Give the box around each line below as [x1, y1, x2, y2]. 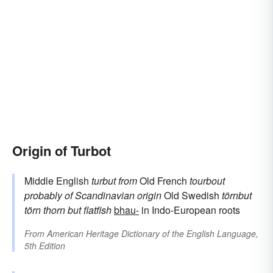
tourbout [190, 173, 225, 188]
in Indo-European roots [139, 202, 240, 217]
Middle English [24, 173, 91, 188]
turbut [91, 173, 116, 188]
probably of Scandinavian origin [24, 188, 161, 202]
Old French [137, 173, 190, 188]
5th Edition [24, 239, 65, 252]
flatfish [83, 202, 112, 217]
